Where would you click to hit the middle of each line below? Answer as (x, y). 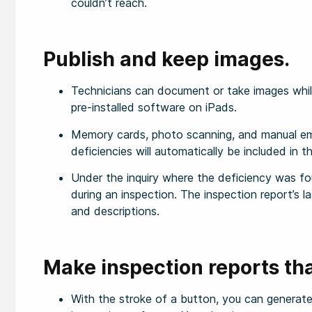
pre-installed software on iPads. (154, 108)
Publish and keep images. (166, 60)
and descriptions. (115, 211)
